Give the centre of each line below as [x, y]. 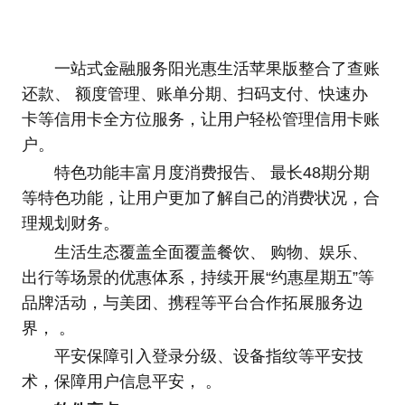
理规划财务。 [70, 224]
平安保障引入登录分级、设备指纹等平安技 [208, 357]
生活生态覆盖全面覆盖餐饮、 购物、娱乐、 [211, 252]
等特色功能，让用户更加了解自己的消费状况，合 [200, 198]
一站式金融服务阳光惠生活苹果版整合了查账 [217, 68]
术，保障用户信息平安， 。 [121, 382]
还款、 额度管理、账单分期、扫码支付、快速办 [194, 94]
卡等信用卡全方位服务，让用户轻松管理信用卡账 [200, 119]
